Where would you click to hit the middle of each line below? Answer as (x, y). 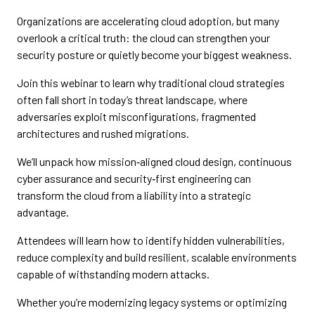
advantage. (43, 212)
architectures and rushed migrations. (103, 134)
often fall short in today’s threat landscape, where (132, 100)
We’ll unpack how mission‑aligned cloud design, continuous (154, 162)
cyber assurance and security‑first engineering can (134, 179)
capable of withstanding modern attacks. (113, 274)
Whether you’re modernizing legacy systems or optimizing (152, 302)
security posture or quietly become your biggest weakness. (154, 55)
